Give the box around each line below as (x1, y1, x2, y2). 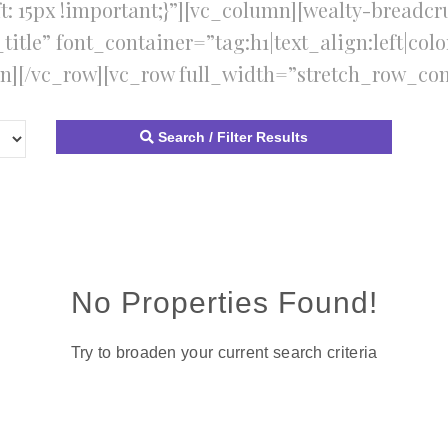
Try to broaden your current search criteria (70, 344, 378, 361)
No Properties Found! (70, 286, 378, 319)
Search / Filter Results (157, 129, 308, 145)
